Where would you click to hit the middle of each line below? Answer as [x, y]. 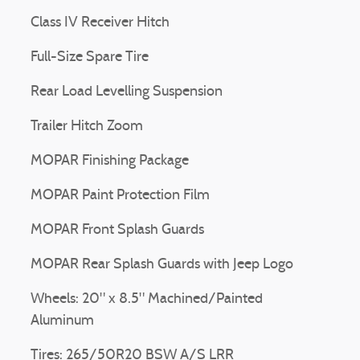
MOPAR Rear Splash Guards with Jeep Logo [162, 265]
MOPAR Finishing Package [110, 161]
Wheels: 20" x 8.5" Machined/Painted [147, 299]
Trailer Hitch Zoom [87, 127]
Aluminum [62, 321]
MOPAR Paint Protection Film [120, 196]
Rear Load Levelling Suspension [127, 92]
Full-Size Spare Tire [90, 57]
